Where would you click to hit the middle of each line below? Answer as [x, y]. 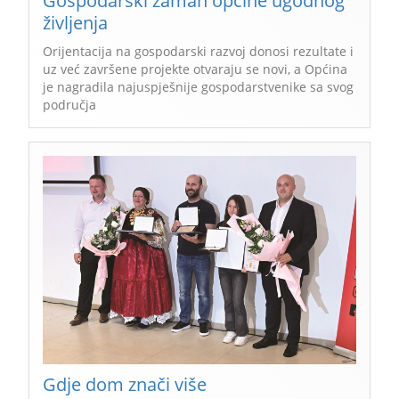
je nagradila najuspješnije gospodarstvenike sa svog [198, 86]
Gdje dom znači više [125, 385]
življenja [75, 22]
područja [69, 104]
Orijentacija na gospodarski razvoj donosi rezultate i [198, 51]
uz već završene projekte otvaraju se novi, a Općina [195, 69]
